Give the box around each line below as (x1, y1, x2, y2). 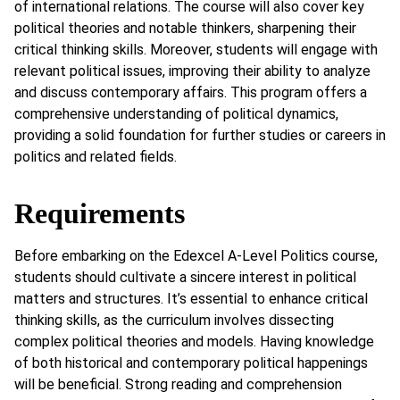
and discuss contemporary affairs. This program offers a (14, 84, 367, 102)
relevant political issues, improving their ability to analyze (14, 62, 371, 80)
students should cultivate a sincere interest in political (14, 268, 356, 286)
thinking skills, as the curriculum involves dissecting (14, 311, 334, 329)
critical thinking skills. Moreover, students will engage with (14, 41, 378, 59)
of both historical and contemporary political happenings (14, 354, 368, 371)
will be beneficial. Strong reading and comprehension (14, 375, 342, 393)
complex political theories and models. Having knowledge (14, 332, 374, 350)
